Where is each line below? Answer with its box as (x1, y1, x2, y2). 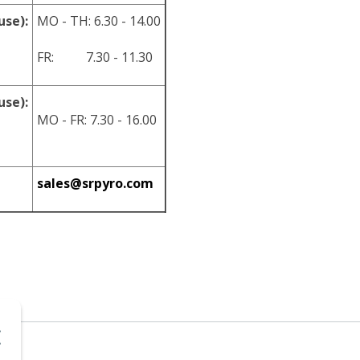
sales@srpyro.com (37, 174, 153, 192)
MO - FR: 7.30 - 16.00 (37, 111, 157, 129)
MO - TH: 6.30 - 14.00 (37, 12, 161, 30)
